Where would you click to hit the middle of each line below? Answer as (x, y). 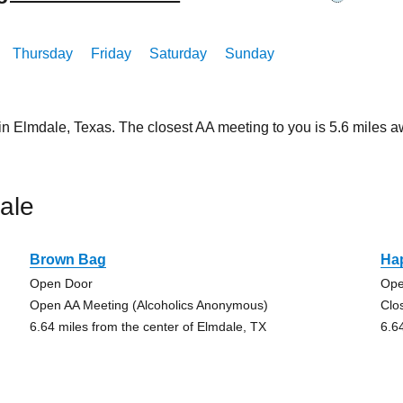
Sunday (250, 54)
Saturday (179, 54)
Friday (112, 54)
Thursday (43, 54)
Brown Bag (67, 260)
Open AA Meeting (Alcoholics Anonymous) (148, 305)
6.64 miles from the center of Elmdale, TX (148, 327)
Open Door (61, 283)
